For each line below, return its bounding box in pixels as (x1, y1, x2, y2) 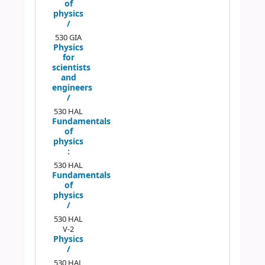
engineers (51, 82, 92, 95)
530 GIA (55, 32, 82, 44)
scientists (51, 62, 91, 75)
